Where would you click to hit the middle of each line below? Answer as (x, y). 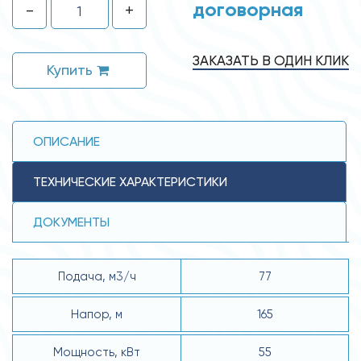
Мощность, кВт (97, 352)
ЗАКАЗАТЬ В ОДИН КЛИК (271, 60)
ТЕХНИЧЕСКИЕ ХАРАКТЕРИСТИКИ (130, 181)
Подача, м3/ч (97, 276)
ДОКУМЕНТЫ (71, 222)
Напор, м (97, 314)
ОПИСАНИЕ (66, 141)
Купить (71, 69)
